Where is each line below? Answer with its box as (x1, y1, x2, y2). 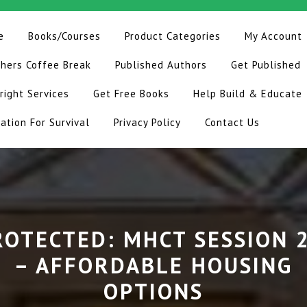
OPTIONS (103, 277, 204, 306)
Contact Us (205, 116, 260, 129)
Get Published (231, 58, 301, 71)
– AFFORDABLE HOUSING (14, 251, 293, 280)
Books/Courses (28, 29, 101, 42)
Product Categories (125, 29, 221, 42)
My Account (245, 29, 302, 42)
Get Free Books (93, 87, 169, 100)
